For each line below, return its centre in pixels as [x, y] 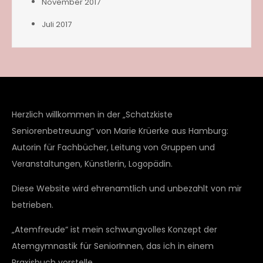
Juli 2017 [57, 24]
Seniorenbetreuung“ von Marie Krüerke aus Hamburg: [120, 131]
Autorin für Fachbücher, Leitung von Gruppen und [113, 147]
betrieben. [33, 205]
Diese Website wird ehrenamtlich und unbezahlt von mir [127, 188]
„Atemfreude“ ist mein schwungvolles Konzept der [114, 229]
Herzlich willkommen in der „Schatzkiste [92, 114]
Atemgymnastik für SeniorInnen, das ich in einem [113, 246]
